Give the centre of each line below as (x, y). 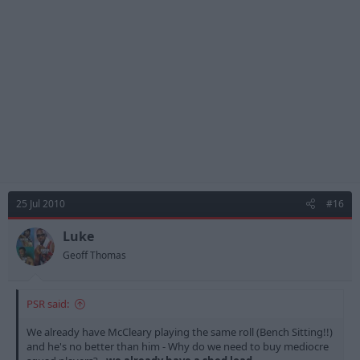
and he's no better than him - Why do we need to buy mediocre (178, 346)
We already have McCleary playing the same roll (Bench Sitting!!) (180, 331)
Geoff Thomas (94, 255)
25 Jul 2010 (41, 203)
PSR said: (48, 303)
